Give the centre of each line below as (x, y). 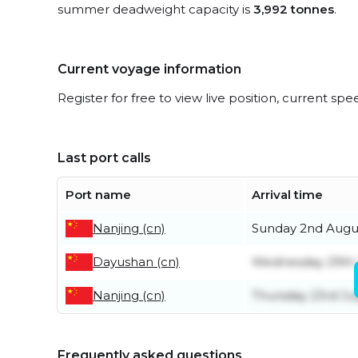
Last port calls (104, 158)
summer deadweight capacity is (155, 9)
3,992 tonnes (294, 9)
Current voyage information (149, 69)
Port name (98, 195)
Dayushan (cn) (136, 262)
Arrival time (287, 195)
